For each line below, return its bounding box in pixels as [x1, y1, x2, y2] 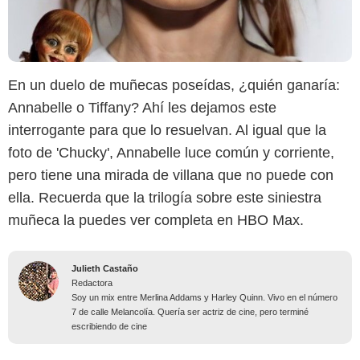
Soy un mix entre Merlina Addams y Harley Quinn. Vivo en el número [72, 292, 337, 302]
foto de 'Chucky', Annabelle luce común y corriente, [8, 144, 334, 161]
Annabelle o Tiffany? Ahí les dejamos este [8, 99, 276, 116]
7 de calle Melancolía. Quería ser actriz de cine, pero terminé [72, 306, 309, 317]
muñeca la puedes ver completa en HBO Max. [8, 211, 304, 228]
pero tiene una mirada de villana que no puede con [8, 166, 333, 183]
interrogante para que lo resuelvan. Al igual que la [8, 121, 326, 138]
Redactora [72, 277, 112, 288]
